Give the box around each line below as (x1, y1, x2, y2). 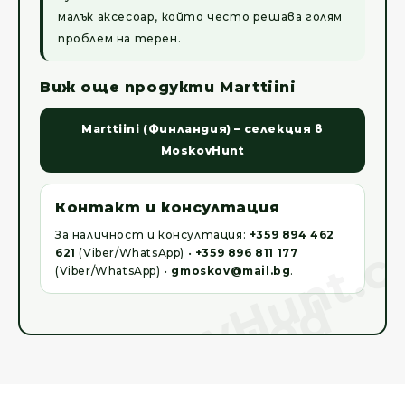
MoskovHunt (160, 144, 245, 158)
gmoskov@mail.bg (171, 264, 291, 278)
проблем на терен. (58, 32, 182, 46)
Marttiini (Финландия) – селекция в (81, 122, 324, 137)
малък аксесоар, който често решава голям (58, 10, 343, 24)
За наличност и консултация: (55, 228, 250, 242)
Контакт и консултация (55, 199, 280, 217)
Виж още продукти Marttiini (40, 79, 297, 97)
